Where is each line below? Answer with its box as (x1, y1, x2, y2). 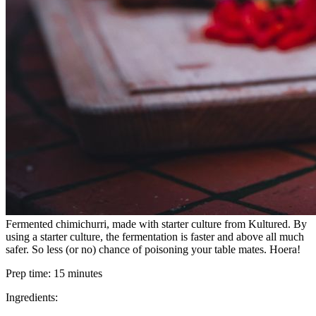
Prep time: (6, 267, 54, 279)
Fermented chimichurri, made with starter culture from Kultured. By (6, 217, 307, 230)
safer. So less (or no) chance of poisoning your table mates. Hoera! (6, 243, 300, 255)
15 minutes (54, 267, 102, 279)
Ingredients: (6, 291, 58, 303)
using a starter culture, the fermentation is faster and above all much (6, 230, 304, 243)
